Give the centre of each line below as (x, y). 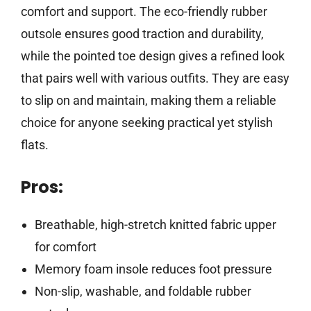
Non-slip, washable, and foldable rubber (143, 292)
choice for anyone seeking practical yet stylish (147, 123)
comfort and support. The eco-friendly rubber (144, 12)
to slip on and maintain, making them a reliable (149, 101)
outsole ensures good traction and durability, (142, 34)
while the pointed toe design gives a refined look (153, 56)
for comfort (65, 247)
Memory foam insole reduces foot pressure (153, 269)
